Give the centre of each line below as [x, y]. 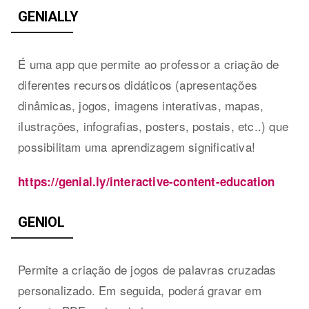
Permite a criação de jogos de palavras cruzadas [147, 269]
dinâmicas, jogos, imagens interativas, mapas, [141, 105]
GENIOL [41, 222]
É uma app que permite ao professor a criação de [149, 63]
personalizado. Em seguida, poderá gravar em [140, 290]
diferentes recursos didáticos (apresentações [138, 84]
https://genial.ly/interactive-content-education [147, 181]
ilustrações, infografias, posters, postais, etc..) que [153, 126]
